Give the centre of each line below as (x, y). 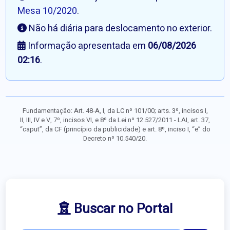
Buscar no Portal (122, 209)
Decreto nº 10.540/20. (115, 139)
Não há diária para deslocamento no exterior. (120, 29)
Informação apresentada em (87, 46)
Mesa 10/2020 (47, 11)
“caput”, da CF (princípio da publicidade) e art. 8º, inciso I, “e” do (115, 130)
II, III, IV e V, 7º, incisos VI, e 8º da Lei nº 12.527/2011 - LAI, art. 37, (115, 120)
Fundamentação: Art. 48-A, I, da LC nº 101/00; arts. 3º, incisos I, (115, 111)
